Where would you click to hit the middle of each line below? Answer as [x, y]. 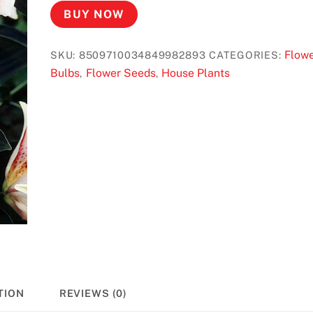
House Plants [196, 73]
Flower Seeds [121, 73]
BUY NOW [94, 14]
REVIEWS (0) [93, 293]
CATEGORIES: [247, 54]
